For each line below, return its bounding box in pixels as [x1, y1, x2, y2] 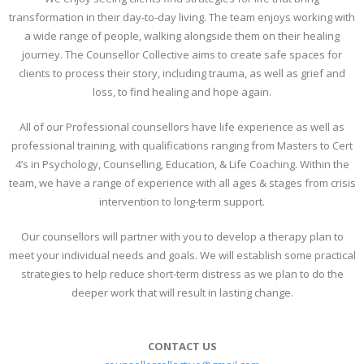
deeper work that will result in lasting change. [71, 285, 293, 301]
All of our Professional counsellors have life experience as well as [19, 119, 344, 135]
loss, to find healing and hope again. [93, 84, 271, 100]
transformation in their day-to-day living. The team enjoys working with [9, 10, 355, 25]
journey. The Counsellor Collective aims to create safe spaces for [22, 47, 342, 63]
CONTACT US [147, 339, 217, 354]
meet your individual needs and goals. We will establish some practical [8, 248, 356, 263]
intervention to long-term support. [99, 194, 265, 210]
